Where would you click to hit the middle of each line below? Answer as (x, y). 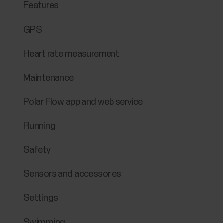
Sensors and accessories (72, 174)
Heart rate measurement (71, 54)
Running (39, 126)
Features (41, 6)
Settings (41, 198)
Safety (37, 150)
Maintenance (49, 78)
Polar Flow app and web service (83, 102)
